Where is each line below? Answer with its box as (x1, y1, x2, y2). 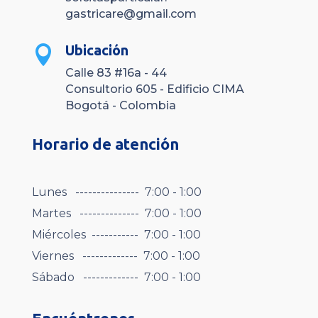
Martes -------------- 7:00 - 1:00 (31, 206, 202, 220)
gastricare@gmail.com (65, 6, 197, 21)
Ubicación (65, 41, 128, 58)
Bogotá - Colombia (65, 98, 176, 112)
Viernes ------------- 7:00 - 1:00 (31, 248, 200, 263)
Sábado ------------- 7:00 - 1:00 (31, 270, 201, 284)
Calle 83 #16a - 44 (65, 65, 167, 79)
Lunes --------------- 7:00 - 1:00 (31, 185, 202, 199)
